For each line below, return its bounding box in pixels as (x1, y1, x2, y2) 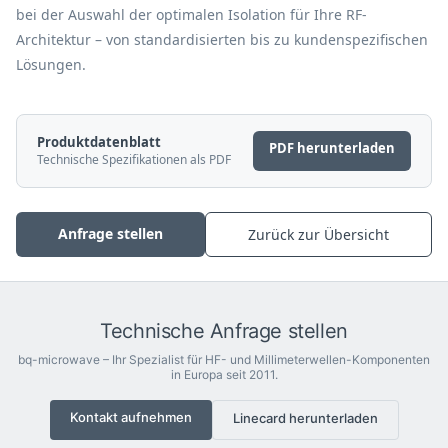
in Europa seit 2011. (170, 366, 278, 382)
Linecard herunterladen (232, 409, 378, 426)
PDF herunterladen (269, 138, 395, 157)
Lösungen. (16, 54, 86, 74)
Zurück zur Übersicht (248, 224, 389, 244)
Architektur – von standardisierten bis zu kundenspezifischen (16, 29, 428, 49)
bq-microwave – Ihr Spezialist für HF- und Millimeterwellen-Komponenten (18, 351, 430, 367)
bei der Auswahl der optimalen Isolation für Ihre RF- (16, 4, 367, 24)
